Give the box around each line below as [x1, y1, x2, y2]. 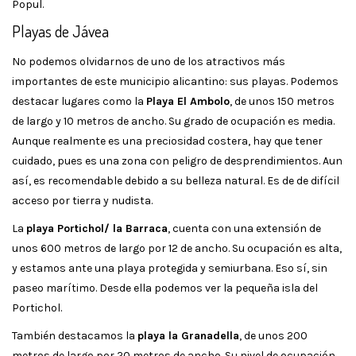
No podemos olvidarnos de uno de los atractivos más [12, 54, 285, 68]
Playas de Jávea [12, 20, 109, 41]
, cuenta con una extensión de [168, 221, 321, 235]
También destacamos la [12, 328, 137, 342]
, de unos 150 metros [230, 94, 335, 108]
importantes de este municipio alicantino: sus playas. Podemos [12, 74, 339, 88]
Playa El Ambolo [146, 94, 230, 108]
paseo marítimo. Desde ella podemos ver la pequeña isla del [12, 281, 318, 295]
